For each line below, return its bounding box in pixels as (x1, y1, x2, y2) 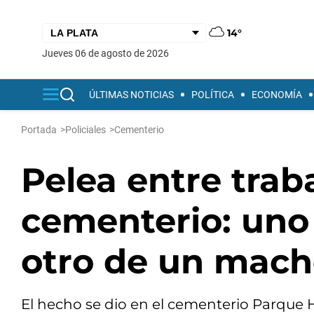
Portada (21, 124, 57, 135)
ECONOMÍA (252, 89, 302, 100)
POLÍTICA (191, 89, 234, 100)
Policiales (65, 124, 106, 135)
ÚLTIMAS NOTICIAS (89, 89, 174, 100)
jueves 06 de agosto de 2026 (48, 47, 169, 59)
